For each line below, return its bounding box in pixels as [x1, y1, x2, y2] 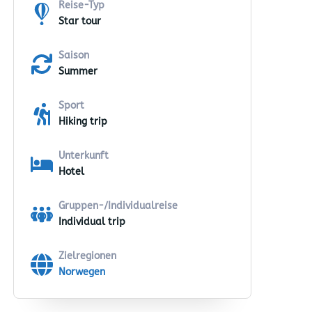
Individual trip [58, 216, 125, 228]
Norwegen [58, 266, 105, 278]
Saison [58, 49, 89, 61]
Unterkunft [58, 150, 109, 162]
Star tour [58, 15, 101, 27]
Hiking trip [58, 116, 107, 127]
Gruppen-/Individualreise [58, 200, 178, 212]
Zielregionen [58, 250, 116, 262]
